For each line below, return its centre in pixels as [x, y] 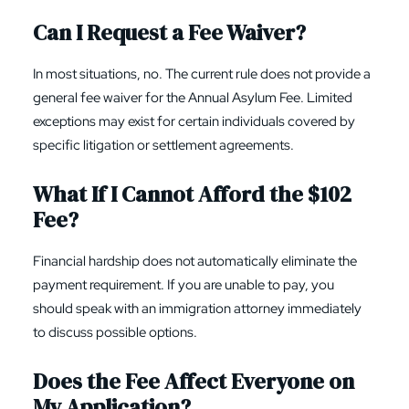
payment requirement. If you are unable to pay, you [184, 285]
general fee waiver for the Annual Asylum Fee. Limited [193, 98]
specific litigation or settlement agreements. [163, 145]
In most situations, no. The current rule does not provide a [202, 74]
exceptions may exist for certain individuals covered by [194, 121]
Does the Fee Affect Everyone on [194, 381]
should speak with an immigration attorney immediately [197, 309]
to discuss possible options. [115, 332]
